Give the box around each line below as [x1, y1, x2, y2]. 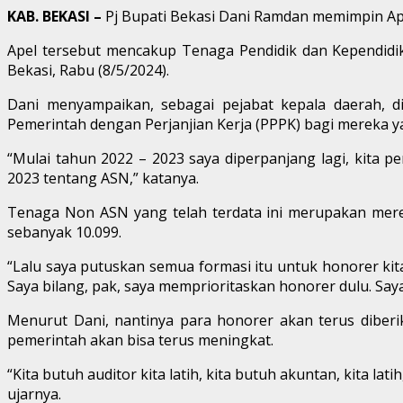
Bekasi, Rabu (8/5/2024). [7, 59, 169, 80]
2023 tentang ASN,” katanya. [7, 167, 199, 188]
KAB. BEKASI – [7, 5, 105, 26]
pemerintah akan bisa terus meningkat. [7, 329, 273, 350]
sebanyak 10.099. [7, 221, 121, 242]
